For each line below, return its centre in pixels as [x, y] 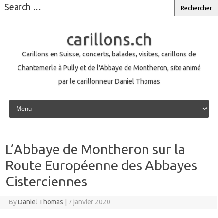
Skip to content [30, 101]
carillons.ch [109, 39]
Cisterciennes [46, 181]
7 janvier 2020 [89, 202]
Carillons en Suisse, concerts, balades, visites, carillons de [109, 54]
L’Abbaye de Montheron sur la [95, 149]
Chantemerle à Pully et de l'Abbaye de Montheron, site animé [109, 68]
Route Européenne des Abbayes [101, 165]
